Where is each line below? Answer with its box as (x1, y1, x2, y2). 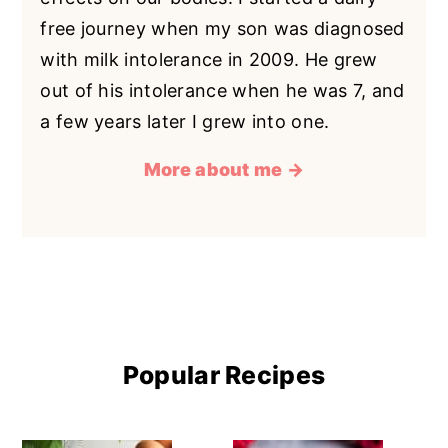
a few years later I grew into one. (40, 110, 330, 132)
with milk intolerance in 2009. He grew (40, 48, 378, 70)
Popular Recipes (122, 360, 326, 391)
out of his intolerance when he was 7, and (40, 79, 405, 101)
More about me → (143, 158, 305, 180)
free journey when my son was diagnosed (40, 17, 405, 39)
